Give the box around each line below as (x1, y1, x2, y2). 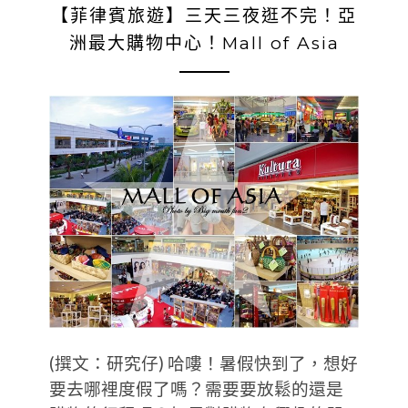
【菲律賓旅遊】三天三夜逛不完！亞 (51, 5, 357, 26)
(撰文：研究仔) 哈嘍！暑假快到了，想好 (49, 352, 358, 373)
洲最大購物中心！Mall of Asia (68, 32, 340, 54)
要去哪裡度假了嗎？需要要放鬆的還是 (49, 378, 343, 399)
